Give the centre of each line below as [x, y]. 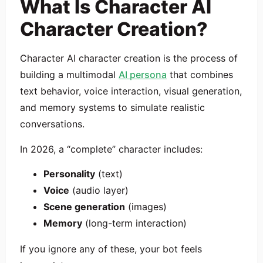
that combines [200, 75]
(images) [146, 207]
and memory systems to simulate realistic [112, 108]
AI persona [143, 75]
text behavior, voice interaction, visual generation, [131, 91]
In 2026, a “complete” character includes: [111, 149]
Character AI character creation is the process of [129, 58]
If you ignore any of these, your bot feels [111, 249]
